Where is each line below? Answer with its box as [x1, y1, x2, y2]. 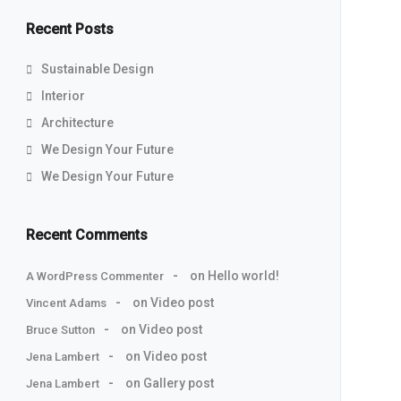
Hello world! [207, 269, 279, 283]
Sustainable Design [40, 62, 154, 76]
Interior [40, 89, 85, 103]
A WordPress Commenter [25, 269, 164, 283]
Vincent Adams [25, 296, 107, 310]
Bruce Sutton [25, 323, 95, 337]
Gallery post [142, 376, 214, 390]
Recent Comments [25, 226, 148, 243]
